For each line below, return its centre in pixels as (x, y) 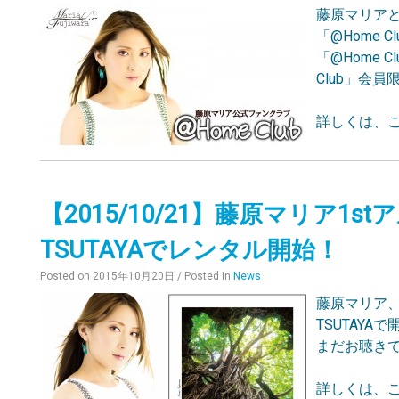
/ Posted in (206, 276)
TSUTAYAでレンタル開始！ (190, 250)
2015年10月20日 (134, 276)
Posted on (67, 276)
